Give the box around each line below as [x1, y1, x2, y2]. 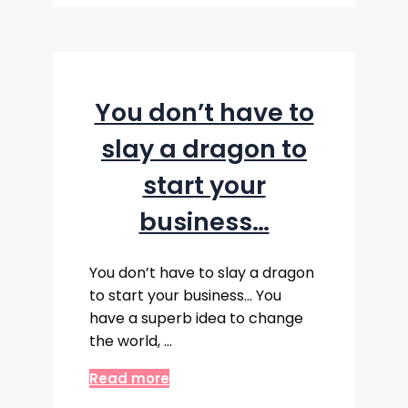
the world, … [89, 330, 172, 352]
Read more [89, 368, 169, 388]
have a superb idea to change [89, 307, 303, 329]
